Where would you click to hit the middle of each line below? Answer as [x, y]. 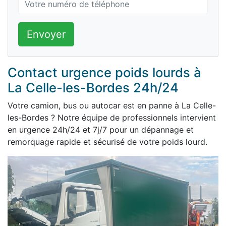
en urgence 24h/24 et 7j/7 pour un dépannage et [101, 130]
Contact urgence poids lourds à [104, 72]
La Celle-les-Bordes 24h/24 [93, 88]
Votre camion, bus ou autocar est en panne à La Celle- [112, 105]
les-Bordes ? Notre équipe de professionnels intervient [112, 118]
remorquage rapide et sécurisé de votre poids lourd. [107, 142]
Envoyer [46, 34]
